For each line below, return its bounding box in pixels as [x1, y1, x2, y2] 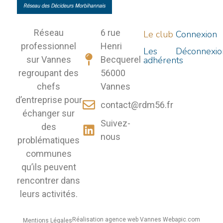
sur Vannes [26, 54, 71, 65]
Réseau [33, 27, 64, 38]
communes [25, 148, 72, 159]
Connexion [175, 28, 217, 41]
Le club [143, 28, 173, 41]
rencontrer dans [17, 175, 81, 186]
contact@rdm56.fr [100, 100, 173, 111]
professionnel [21, 41, 77, 52]
